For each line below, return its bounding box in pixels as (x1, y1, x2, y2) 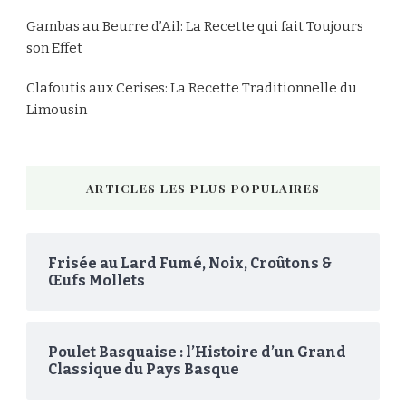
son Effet (26, 39, 82, 56)
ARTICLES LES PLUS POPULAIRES (85, 179, 321, 196)
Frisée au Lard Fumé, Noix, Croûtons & (48, 254, 332, 272)
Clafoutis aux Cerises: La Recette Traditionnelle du (26, 79, 357, 96)
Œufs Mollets (48, 271, 145, 289)
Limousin (26, 101, 87, 118)
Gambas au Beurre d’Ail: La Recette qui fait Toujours (26, 17, 363, 34)
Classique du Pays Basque (48, 360, 239, 378)
